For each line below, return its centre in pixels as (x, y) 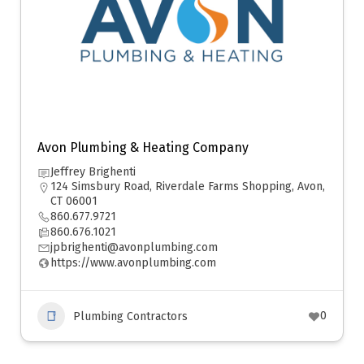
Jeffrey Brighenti (93, 172)
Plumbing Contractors (130, 316)
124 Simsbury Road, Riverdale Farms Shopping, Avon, (188, 186)
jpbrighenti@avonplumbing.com (134, 247)
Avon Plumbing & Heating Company (143, 147)
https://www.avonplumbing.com (133, 263)
